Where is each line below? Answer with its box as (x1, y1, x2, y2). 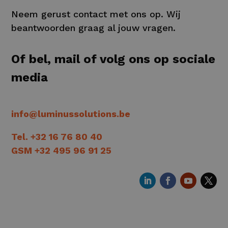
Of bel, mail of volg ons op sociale (11, 51, 216, 66)
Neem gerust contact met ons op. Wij (11, 8, 181, 19)
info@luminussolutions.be (11, 108, 131, 119)
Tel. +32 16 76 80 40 (11, 131, 103, 142)
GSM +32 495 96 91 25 (11, 145, 112, 156)
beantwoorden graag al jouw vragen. (11, 22, 176, 33)
